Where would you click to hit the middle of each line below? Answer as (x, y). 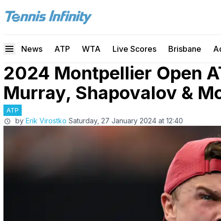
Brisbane (185, 49)
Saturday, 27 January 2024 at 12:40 (126, 121)
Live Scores (134, 49)
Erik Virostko (46, 121)
